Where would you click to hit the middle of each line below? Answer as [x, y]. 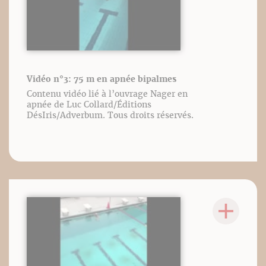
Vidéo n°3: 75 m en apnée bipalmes [102, 79]
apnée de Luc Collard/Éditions [89, 104]
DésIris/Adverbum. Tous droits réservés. [110, 115]
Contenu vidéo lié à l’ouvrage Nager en [107, 94]
